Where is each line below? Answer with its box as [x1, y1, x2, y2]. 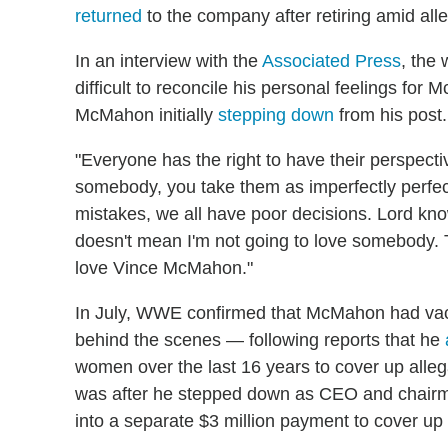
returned [75, 5, 142, 26]
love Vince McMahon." [75, 257, 253, 278]
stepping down [218, 104, 334, 125]
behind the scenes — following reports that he [75, 329, 445, 350]
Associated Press [262, 50, 401, 71]
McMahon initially [75, 104, 218, 125]
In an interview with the [75, 50, 262, 71]
